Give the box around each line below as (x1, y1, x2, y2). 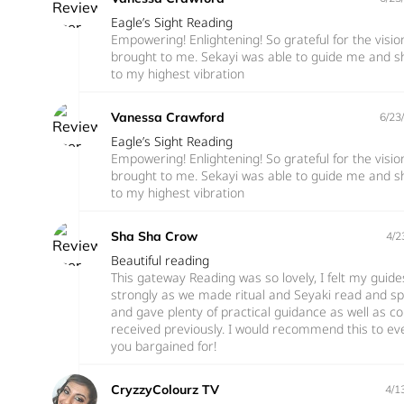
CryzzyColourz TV (111, 381, 219, 398)
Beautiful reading (111, 251, 209, 269)
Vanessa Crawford (111, 108, 225, 125)
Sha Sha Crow (111, 227, 197, 244)
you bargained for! (111, 336, 216, 354)
